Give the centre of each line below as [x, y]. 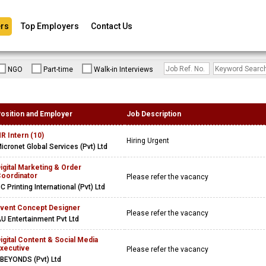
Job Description [154, 114]
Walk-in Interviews [123, 69]
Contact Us [112, 26]
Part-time [58, 69]
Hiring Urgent [150, 141]
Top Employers [50, 26]
